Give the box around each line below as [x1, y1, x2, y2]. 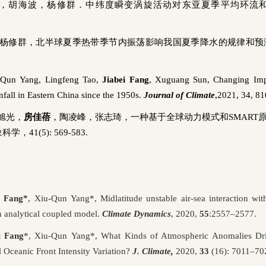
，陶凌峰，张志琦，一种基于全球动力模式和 [50, 112, 229, 122]
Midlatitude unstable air [100, 193, 191, 203]
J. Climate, [132, 246, 174, 256]
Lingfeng [45, 74, 79, 84]
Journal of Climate [144, 90, 216, 100]
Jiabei [102, 74, 126, 84]
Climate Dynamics [102, 208, 172, 218]
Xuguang [154, 74, 189, 84]
